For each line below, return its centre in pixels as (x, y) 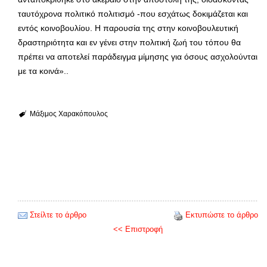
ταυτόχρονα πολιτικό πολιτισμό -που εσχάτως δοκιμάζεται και (133, 14)
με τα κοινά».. (43, 71)
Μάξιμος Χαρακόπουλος (69, 114)
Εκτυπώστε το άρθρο (222, 215)
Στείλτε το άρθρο (58, 215)
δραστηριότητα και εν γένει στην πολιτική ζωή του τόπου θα (129, 43)
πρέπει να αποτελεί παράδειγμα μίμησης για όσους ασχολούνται (138, 57)
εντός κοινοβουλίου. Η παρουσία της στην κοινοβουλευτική (128, 28)
